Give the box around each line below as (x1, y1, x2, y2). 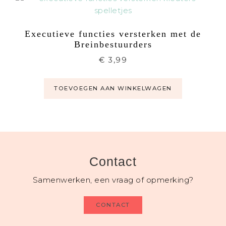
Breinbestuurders (74, 39, 152, 49)
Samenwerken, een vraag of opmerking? (32, 175, 194, 185)
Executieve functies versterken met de (25, 28, 201, 39)
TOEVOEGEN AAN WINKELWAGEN (54, 84, 172, 92)
